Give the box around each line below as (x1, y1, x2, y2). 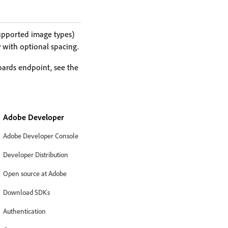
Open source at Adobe (3, 169, 67, 178)
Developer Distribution (3, 150, 68, 159)
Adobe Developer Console (3, 131, 78, 140)
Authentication (3, 207, 46, 215)
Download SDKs (3, 188, 50, 196)
